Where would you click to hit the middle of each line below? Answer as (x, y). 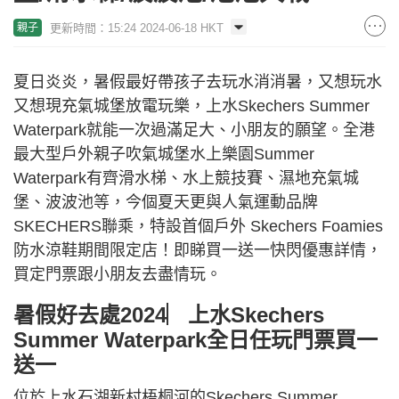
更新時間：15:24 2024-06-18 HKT (137, 28)
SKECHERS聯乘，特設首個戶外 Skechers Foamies (198, 226)
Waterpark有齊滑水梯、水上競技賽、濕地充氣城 (186, 178)
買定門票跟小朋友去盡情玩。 (118, 274)
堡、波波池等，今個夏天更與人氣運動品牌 (166, 202)
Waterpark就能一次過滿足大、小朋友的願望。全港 (194, 130)
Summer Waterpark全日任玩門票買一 (195, 340)
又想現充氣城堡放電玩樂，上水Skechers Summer (191, 106)
